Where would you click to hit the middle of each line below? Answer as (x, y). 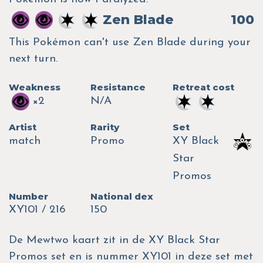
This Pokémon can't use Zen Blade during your (130, 42)
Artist (23, 127)
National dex (122, 196)
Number (28, 196)
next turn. (33, 59)
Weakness (35, 87)
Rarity (105, 127)
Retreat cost (203, 87)
